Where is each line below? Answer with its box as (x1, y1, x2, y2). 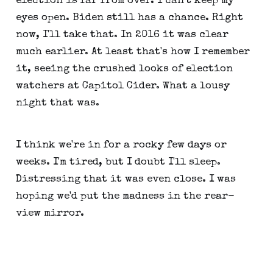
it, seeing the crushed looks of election (15, 64, 233, 75)
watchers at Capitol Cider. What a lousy (15, 81, 230, 92)
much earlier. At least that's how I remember (15, 47, 250, 58)
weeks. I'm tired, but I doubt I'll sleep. (15, 157, 221, 168)
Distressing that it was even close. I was (15, 174, 236, 185)
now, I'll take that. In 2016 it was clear (15, 30, 229, 41)
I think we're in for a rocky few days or (15, 140, 227, 151)
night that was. (15, 98, 99, 109)
